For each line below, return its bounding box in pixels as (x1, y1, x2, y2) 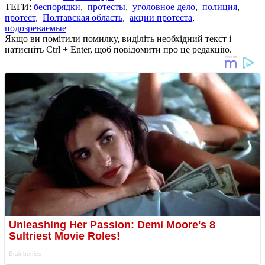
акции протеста (130, 12, 192, 22)
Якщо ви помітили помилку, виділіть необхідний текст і (5, 33, 231, 44)
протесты (88, 1, 125, 12)
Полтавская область (43, 12, 122, 22)
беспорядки (34, 1, 80, 12)
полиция (202, 1, 237, 12)
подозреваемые (5, 22, 66, 33)
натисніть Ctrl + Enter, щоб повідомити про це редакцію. (5, 44, 232, 54)
